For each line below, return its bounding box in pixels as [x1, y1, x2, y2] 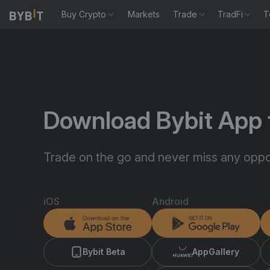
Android [152, 195, 189, 207]
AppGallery [192, 246, 239, 257]
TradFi [218, 9, 243, 19]
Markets [128, 9, 160, 19]
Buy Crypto [61, 9, 107, 19]
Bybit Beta [82, 246, 125, 257]
